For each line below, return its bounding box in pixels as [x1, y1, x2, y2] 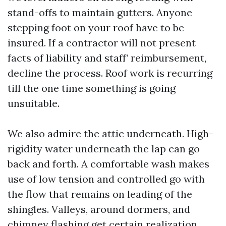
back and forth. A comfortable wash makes [8, 157, 209, 170]
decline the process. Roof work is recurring [8, 67, 212, 79]
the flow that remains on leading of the [8, 188, 192, 200]
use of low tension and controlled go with [8, 173, 205, 185]
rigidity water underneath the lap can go [8, 142, 200, 155]
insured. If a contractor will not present [8, 36, 196, 49]
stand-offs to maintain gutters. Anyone [8, 6, 192, 19]
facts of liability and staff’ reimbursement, [8, 51, 206, 64]
